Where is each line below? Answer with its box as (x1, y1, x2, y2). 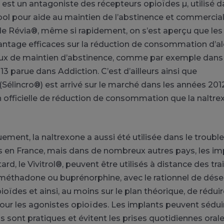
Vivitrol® (27, 159, 62, 169)
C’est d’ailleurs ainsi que (99, 66, 197, 76)
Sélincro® (2, 79, 40, 89)
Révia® (8, 25, 37, 35)
